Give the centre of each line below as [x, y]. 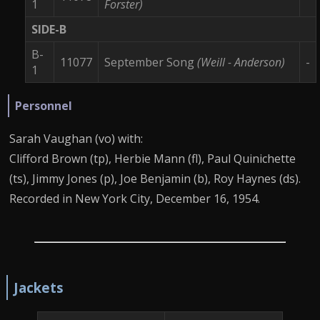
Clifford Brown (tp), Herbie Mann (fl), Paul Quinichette [152, 158]
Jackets [38, 288]
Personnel [44, 105]
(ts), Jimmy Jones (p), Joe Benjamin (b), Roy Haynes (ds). [155, 178]
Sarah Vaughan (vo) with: [76, 138]
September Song [151, 62]
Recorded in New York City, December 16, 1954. [135, 198]
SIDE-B [49, 29]
